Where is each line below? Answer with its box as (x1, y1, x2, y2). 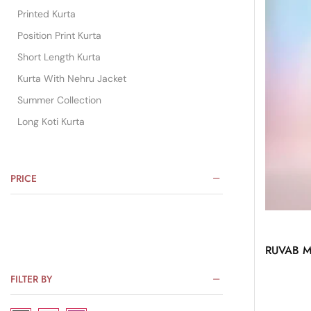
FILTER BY (10, 271, 52, 286)
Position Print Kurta (17, 29, 101, 42)
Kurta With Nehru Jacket (17, 72, 126, 85)
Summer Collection (17, 94, 101, 107)
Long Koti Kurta (17, 115, 85, 128)
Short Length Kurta (17, 51, 101, 64)
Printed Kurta (17, 8, 76, 21)
